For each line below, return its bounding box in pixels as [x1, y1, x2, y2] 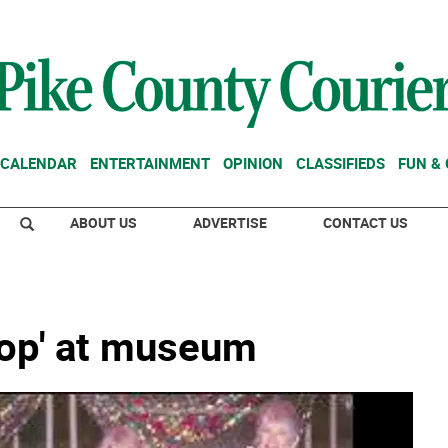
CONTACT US [323, 213, 408, 232]
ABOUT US [70, 213, 137, 232]
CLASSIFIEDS [296, 153, 385, 173]
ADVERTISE [193, 213, 267, 232]
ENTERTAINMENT [90, 153, 210, 173]
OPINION [223, 153, 283, 173]
